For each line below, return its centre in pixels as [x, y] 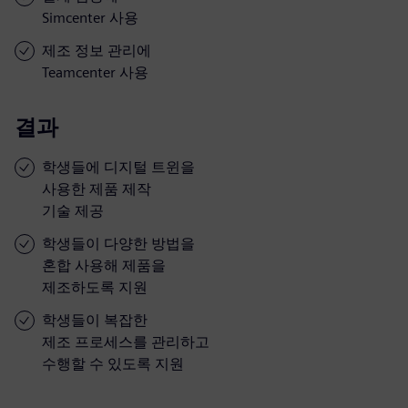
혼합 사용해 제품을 [104, 265]
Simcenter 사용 [90, 17]
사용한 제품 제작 [97, 189]
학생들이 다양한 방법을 [118, 243]
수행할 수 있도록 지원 [113, 363]
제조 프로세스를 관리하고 [126, 342]
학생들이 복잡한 [95, 320]
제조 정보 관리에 [97, 50]
